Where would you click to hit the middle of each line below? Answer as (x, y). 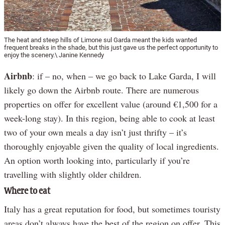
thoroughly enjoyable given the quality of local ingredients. (111, 146)
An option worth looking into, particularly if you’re (97, 160)
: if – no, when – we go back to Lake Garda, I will (124, 76)
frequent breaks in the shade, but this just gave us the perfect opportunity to (111, 47)
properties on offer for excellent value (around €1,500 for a (111, 104)
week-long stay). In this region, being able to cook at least (109, 118)
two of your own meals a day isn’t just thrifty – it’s (95, 132)
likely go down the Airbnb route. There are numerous (101, 90)
